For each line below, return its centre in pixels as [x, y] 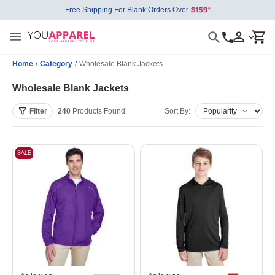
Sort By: [177, 111]
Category [56, 64]
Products [87, 111]
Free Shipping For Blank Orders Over [126, 10]
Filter [38, 111]
